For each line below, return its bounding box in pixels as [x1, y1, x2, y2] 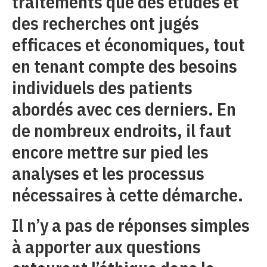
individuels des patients [12, 76, 193, 100]
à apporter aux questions [12, 234, 201, 258]
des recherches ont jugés [12, 11, 199, 35]
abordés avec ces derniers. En [12, 97, 236, 121]
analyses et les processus [12, 162, 204, 185]
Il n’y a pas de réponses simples [12, 213, 250, 237]
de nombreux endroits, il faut [12, 119, 231, 142]
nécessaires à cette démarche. [12, 183, 243, 207]
